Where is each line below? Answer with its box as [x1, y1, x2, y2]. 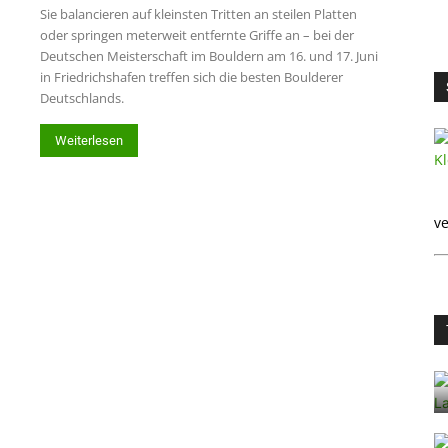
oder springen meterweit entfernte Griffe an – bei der [40, 26, 354, 44]
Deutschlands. [40, 89, 124, 107]
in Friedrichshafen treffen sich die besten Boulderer [40, 68, 343, 86]
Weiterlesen [55, 133, 123, 148]
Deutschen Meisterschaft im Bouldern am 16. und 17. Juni [40, 47, 378, 65]
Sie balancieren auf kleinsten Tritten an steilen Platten [40, 5, 357, 23]
